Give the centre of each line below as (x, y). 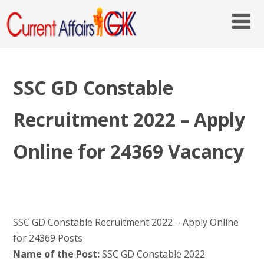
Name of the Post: (56, 254)
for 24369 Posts (47, 238)
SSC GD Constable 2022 (152, 254)
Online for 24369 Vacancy (128, 151)
